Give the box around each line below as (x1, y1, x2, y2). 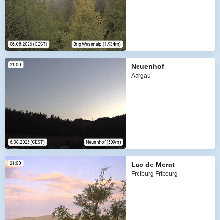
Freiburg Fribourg (131, 170, 178, 177)
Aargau (131, 72, 151, 79)
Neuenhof (131, 62, 164, 70)
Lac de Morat (131, 160, 175, 168)
